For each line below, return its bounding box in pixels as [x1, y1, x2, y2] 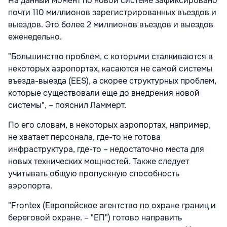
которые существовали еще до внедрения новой [8, 88, 200, 99]
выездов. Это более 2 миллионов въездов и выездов [8, 19, 213, 30]
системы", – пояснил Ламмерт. [8, 100, 126, 111]
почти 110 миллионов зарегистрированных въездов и [8, 7, 216, 18]
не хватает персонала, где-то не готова [8, 132, 161, 143]
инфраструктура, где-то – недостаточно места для [8, 144, 204, 155]
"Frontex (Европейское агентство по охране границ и [8, 200, 216, 211]
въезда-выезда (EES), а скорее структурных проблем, [8, 75, 216, 87]
